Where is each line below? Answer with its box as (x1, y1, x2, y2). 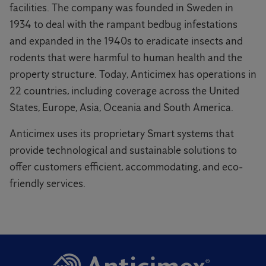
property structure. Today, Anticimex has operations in (9, 68, 256, 81)
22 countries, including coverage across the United (9, 84, 239, 98)
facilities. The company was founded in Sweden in (9, 1, 233, 15)
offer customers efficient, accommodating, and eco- (9, 160, 243, 174)
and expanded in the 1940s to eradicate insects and (9, 34, 243, 48)
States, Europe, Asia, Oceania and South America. (9, 101, 233, 115)
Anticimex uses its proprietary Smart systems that (9, 127, 234, 141)
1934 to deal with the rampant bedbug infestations (9, 18, 237, 31)
